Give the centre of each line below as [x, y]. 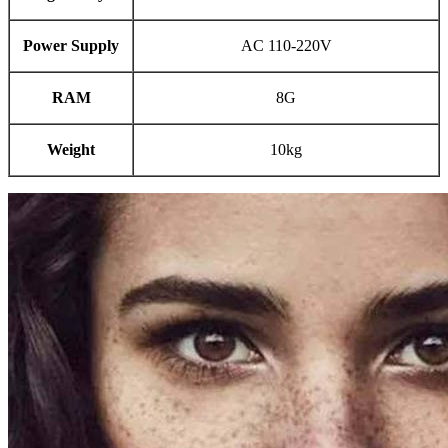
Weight [71, 149]
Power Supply [71, 45]
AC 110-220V [286, 45]
